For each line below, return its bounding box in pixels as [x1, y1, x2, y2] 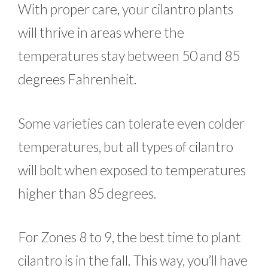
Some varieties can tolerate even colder [18, 114, 245, 132]
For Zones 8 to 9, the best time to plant [18, 229, 241, 246]
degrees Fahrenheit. [18, 71, 137, 88]
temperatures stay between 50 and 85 [18, 47, 240, 65]
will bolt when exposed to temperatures [18, 161, 246, 178]
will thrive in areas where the [18, 24, 184, 41]
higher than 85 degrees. [18, 184, 157, 202]
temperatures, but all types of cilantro [18, 138, 233, 155]
